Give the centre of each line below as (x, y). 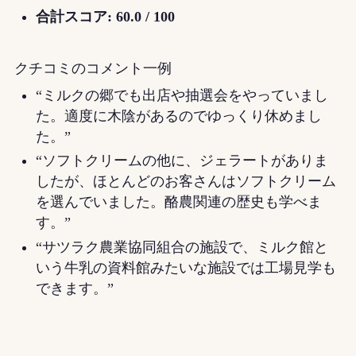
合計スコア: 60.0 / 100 (105, 17)
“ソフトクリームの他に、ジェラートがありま (182, 161)
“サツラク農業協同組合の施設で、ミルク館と (182, 247)
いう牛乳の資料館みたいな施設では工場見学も (186, 267)
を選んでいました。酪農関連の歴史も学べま (178, 202)
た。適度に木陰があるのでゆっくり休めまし (178, 116)
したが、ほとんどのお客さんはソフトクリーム (186, 182)
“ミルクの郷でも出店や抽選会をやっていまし (182, 95)
